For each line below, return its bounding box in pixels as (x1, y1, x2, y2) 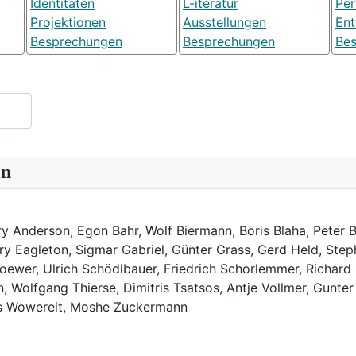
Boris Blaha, (239, 222, 309, 239)
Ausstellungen (183, 14, 266, 31)
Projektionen (30, 14, 106, 31)
